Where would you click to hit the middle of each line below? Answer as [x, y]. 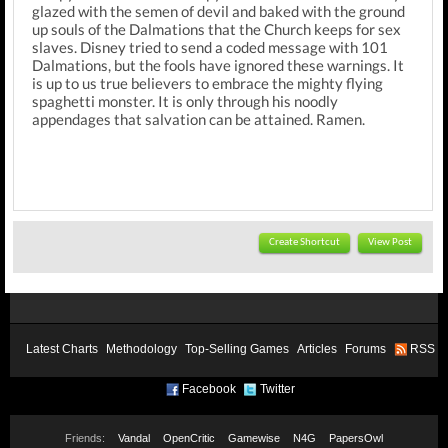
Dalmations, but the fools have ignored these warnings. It [218, 65]
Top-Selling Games [237, 349]
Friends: [85, 438]
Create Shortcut [304, 242]
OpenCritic [189, 438]
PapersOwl [356, 438]
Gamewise [254, 438]
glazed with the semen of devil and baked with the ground [218, 11]
